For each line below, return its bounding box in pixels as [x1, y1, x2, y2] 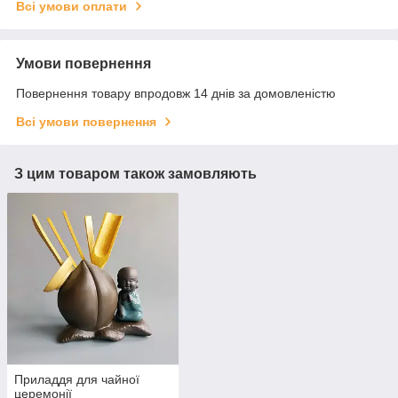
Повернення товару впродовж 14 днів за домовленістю [16, 86, 336, 101]
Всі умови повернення [16, 115, 156, 130]
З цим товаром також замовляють [14, 166, 257, 182]
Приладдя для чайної [14, 371, 139, 386]
